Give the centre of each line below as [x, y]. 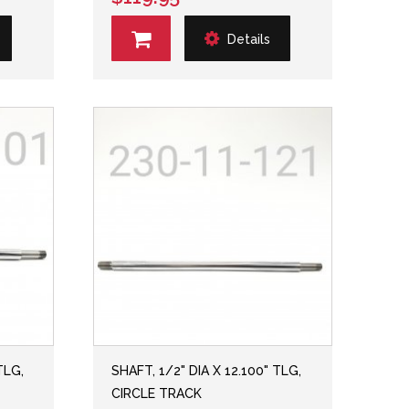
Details [249, 39]
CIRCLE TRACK [157, 393]
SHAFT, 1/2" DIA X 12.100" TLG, [207, 371]
